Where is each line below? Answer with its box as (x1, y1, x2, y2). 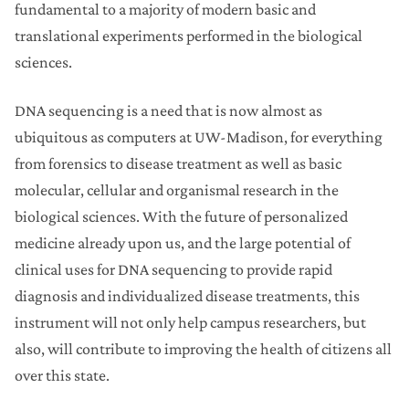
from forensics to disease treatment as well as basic (15, 154, 341, 173)
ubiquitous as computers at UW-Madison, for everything (15, 128, 383, 147)
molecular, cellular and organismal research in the (15, 181, 339, 200)
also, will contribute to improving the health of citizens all (15, 340, 392, 359)
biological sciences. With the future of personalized (15, 207, 348, 226)
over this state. (15, 366, 110, 385)
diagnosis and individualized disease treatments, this (15, 287, 360, 306)
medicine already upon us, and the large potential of (15, 234, 351, 253)
